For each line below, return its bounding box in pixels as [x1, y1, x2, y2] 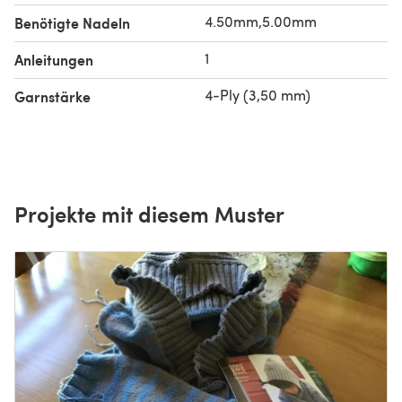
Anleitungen [14, 48, 93, 70]
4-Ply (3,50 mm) [205, 84, 310, 104]
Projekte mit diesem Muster [14, 197, 284, 229]
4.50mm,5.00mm [205, 11, 317, 31]
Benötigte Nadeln [14, 12, 130, 33]
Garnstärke [14, 85, 91, 107]
